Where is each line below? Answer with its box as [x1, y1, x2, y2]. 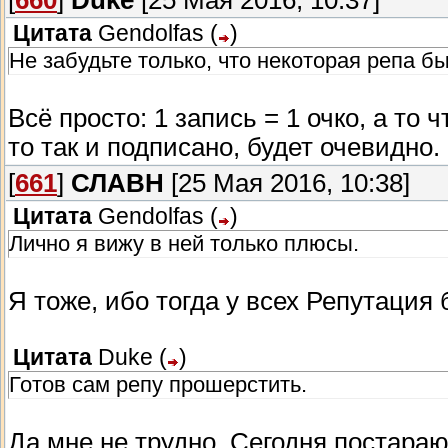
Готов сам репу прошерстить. [9, 372, 307, 398]
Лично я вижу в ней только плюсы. [9, 231, 359, 257]
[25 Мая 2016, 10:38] [164, 169, 410, 198]
